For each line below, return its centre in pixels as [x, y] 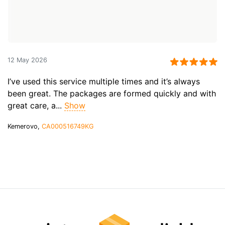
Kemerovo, [25, 127]
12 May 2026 [27, 60]
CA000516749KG [68, 127]
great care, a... [35, 105]
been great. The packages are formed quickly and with [112, 93]
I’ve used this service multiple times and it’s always [104, 81]
